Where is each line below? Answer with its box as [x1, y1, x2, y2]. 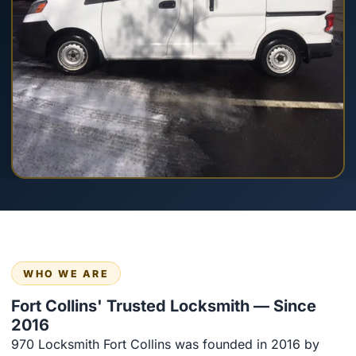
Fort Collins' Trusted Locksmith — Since [11, 296, 316, 315]
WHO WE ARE [23, 267, 109, 280]
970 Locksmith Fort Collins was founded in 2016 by [11, 335, 319, 352]
